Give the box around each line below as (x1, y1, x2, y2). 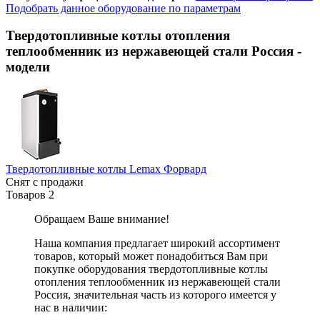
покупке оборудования (34, 263, 149, 276)
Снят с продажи (6, 176, 84, 189)
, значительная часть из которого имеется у (68, 289, 276, 301)
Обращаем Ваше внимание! (34, 213, 169, 226)
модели (6, 59, 50, 75)
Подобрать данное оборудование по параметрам (6, 1, 241, 14)
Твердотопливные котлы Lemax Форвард (6, 163, 206, 176)
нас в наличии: (34, 301, 107, 314)
